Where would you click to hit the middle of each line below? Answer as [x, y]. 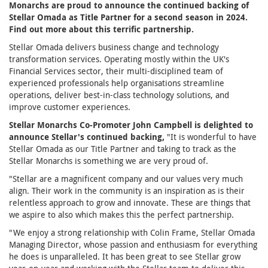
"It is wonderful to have [212, 137]
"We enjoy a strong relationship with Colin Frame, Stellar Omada [132, 232]
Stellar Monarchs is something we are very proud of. [109, 161]
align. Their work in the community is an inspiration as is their [127, 191]
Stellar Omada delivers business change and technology [114, 47]
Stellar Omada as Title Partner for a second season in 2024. [128, 17]
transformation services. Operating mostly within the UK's [119, 59]
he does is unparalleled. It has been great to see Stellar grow [125, 256]
